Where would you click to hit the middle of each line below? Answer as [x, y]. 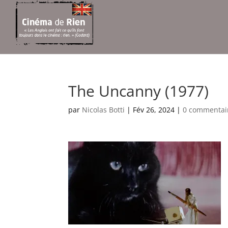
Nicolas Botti [104, 110]
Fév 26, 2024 [154, 110]
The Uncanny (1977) [139, 91]
